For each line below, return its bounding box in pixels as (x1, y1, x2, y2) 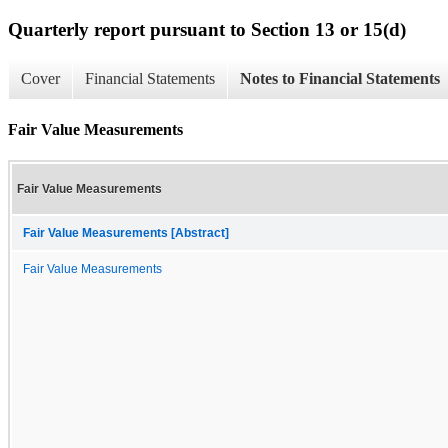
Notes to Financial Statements (240, 70, 440, 88)
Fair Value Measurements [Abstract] (23, 226, 229, 239)
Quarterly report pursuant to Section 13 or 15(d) (8, 18, 406, 40)
